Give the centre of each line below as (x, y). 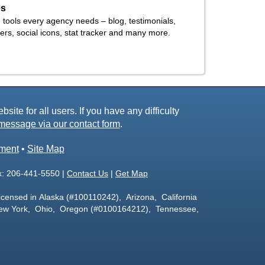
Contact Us (88, 173)
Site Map (46, 149)
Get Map (132, 173)
